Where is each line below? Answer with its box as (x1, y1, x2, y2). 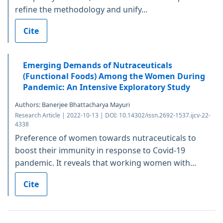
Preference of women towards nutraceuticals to (15, 132, 196, 143)
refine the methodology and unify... (15, 3, 147, 15)
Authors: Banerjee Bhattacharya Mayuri (15, 100, 130, 109)
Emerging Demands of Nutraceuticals (23, 59, 172, 71)
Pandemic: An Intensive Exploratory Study (23, 81, 190, 93)
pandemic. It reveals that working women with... (15, 157, 196, 168)
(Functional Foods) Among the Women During (23, 70, 205, 82)
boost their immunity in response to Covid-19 (15, 144, 185, 156)
